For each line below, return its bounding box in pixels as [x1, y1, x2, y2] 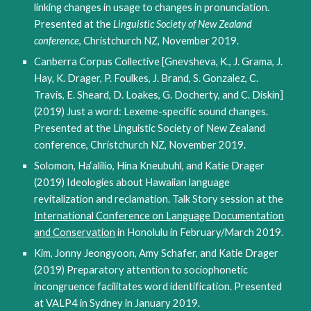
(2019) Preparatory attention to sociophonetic [34, 264, 249, 276]
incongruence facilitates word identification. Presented [34, 280, 283, 292]
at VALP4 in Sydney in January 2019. [34, 297, 205, 309]
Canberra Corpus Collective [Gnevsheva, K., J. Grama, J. [34, 56, 283, 67]
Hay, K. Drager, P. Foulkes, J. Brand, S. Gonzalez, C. [34, 72, 259, 84]
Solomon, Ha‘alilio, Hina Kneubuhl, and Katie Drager [34, 160, 265, 171]
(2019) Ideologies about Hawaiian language [34, 176, 230, 188]
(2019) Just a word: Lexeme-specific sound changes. [34, 106, 269, 117]
